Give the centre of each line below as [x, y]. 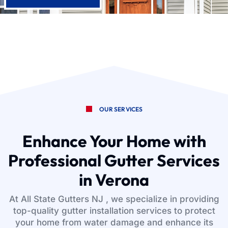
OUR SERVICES [121, 109]
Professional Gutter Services [114, 160]
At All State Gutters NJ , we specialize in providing [114, 199]
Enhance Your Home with [114, 141]
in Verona [114, 179]
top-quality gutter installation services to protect [114, 210]
